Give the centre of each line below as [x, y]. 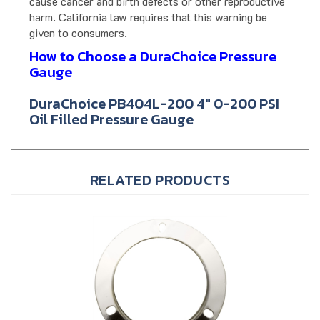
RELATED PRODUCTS [160, 167]
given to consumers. [78, 20]
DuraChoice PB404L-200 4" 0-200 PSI [154, 91]
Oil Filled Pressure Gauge [111, 107]
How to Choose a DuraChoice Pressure [153, 44]
